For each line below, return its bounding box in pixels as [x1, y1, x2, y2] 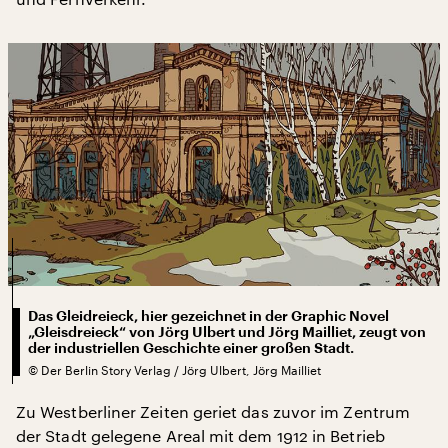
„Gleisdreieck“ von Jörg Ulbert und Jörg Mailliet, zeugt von [28, 324, 426, 339]
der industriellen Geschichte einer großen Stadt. [28, 340, 354, 355]
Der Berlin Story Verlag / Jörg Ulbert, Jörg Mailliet [41, 362, 321, 377]
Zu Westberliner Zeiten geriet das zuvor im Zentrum [16, 401, 410, 421]
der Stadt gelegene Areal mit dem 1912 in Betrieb [16, 425, 385, 445]
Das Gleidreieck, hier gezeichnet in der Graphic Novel [28, 308, 389, 323]
